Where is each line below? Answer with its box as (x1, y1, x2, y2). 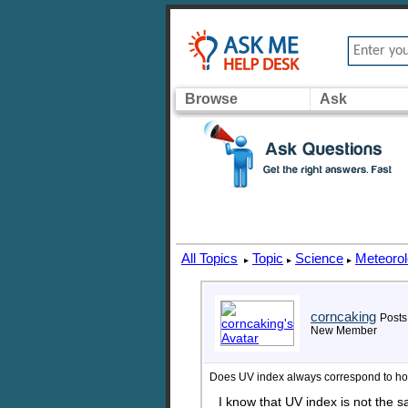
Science (295, 250, 343, 266)
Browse (185, 91, 238, 107)
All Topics (181, 250, 238, 266)
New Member (311, 324, 377, 337)
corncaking (311, 309, 376, 324)
